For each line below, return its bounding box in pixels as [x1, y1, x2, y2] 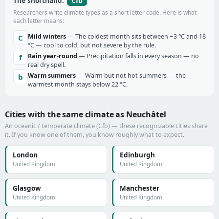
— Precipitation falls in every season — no [77, 52, 199, 60]
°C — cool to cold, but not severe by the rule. [28, 41, 156, 49]
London [13, 151, 38, 159]
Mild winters [28, 32, 66, 41]
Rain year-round [28, 52, 77, 60]
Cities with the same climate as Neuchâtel [5, 109, 166, 120]
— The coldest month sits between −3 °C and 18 [66, 32, 206, 41]
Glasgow [13, 184, 41, 193]
